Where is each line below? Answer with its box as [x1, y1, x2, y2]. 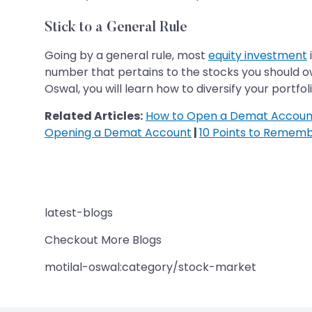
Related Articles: [45, 107, 143, 124]
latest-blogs [45, 204, 113, 221]
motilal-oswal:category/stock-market [45, 258, 256, 275]
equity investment [208, 47, 307, 63]
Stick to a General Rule [45, 20, 187, 35]
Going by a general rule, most [45, 47, 208, 63]
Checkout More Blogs [45, 231, 162, 248]
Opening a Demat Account [45, 124, 192, 141]
